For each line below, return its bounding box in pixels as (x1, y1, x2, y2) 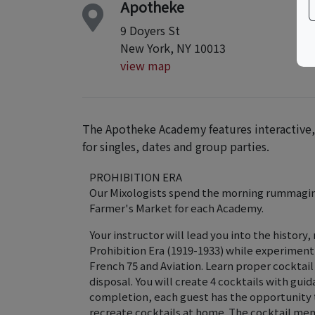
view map (120, 57, 171, 74)
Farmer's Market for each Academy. (89, 200, 264, 215)
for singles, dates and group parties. (82, 138, 269, 155)
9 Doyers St (120, 22, 180, 39)
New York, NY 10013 (120, 39, 226, 56)
